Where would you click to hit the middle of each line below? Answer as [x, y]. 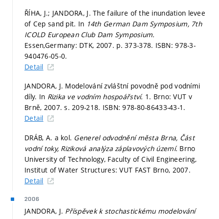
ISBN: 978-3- [175, 45]
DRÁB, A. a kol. [49, 137]
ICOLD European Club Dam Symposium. [90, 34]
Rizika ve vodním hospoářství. [96, 97]
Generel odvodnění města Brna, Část [134, 137]
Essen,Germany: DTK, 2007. [71, 45]
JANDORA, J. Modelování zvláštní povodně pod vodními [112, 86]
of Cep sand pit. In [55, 23]
